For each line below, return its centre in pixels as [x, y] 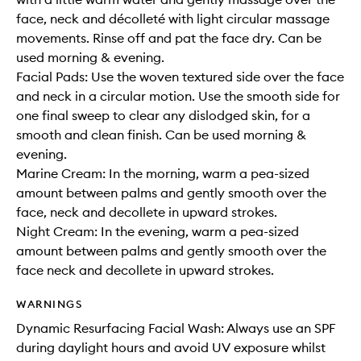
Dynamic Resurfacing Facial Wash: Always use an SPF [176, 328]
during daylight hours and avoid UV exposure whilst [171, 348]
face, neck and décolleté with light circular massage [173, 19]
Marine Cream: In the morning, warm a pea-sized [163, 174]
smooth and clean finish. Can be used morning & [161, 135]
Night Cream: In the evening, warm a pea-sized [158, 232]
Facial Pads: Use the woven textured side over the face [180, 77]
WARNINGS [49, 304]
